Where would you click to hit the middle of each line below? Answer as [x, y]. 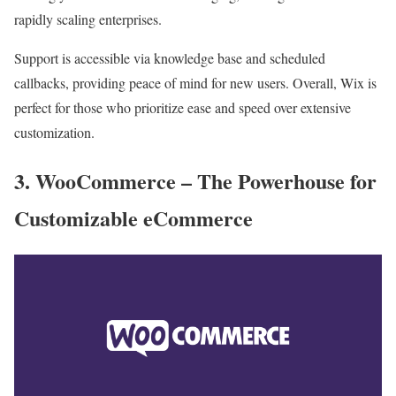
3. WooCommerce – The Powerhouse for [195, 181]
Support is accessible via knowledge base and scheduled [170, 58]
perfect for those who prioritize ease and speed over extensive [183, 108]
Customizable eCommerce [133, 218]
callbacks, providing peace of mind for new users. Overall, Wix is [195, 83]
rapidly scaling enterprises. [88, 19]
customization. [54, 133]
